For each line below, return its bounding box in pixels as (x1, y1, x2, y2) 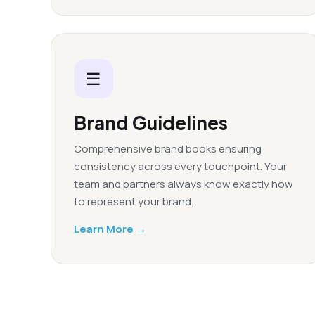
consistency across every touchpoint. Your (74, 159, 287, 174)
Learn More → (74, 221, 146, 236)
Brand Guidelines (74, 111, 228, 134)
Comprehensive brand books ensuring (74, 141, 262, 156)
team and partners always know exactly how (74, 176, 293, 191)
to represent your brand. (74, 194, 193, 209)
